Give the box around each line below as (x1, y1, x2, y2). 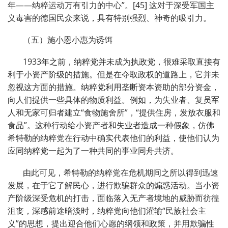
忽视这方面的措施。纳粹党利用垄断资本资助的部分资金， (8, 81, 219, 93)
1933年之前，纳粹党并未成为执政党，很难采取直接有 (23, 56, 220, 68)
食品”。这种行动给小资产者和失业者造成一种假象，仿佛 (8, 120, 214, 131)
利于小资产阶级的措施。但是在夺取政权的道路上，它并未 (8, 69, 219, 80)
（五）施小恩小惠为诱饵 (23, 34, 112, 46)
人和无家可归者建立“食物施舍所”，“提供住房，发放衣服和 (8, 107, 220, 119)
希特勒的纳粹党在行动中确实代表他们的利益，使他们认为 (8, 132, 219, 144)
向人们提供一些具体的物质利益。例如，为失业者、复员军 (8, 94, 219, 106)
